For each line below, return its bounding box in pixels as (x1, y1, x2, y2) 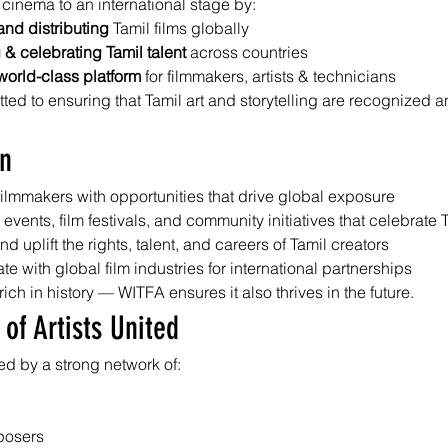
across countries (186, 42, 308, 62)
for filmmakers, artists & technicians (141, 66, 396, 86)
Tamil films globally (109, 18, 249, 38)
